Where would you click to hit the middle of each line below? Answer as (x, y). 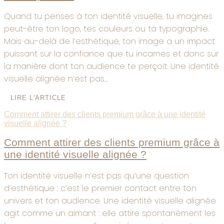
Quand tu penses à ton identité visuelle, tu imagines (108, 16)
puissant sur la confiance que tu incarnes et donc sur (111, 54)
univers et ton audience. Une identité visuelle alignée (110, 200)
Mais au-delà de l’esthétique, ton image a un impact (109, 41)
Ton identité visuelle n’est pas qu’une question (96, 175)
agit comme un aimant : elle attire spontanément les (110, 213)
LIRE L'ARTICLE (38, 98)
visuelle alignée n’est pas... (56, 79)
